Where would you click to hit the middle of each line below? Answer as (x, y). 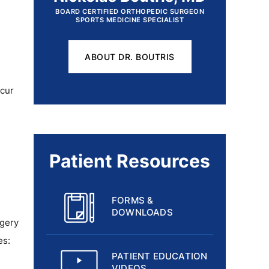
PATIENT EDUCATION (160, 256)
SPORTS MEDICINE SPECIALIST (130, 20)
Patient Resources (130, 161)
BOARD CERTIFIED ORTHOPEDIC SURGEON (130, 11)
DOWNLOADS (142, 212)
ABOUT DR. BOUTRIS (130, 57)
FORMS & (133, 200)
